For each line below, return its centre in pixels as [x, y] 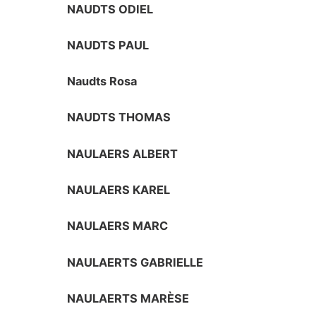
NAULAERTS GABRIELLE [135, 262]
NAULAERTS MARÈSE [128, 298]
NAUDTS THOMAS [119, 117]
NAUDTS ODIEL [110, 9]
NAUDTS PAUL [108, 45]
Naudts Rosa [102, 81]
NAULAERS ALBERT [123, 153]
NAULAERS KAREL [119, 190]
